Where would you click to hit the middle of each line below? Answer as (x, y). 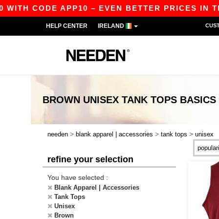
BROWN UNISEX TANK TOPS (110, 100)
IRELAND (112, 26)
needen (58, 134)
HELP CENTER (67, 26)
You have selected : (78, 177)
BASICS (198, 100)
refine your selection (90, 159)
